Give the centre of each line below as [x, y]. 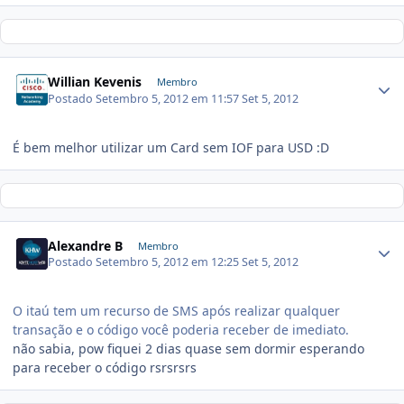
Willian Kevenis [95, 82]
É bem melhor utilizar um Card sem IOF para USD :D [171, 147]
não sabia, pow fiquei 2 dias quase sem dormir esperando [188, 349]
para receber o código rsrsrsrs [105, 368]
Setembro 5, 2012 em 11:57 [169, 98]
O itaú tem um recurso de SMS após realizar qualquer [176, 311]
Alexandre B [86, 245]
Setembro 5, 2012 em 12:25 [169, 262]
